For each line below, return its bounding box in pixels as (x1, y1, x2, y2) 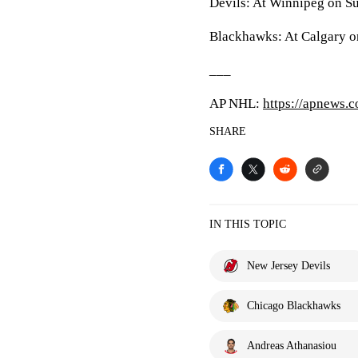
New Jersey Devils (247, 260, 330, 272)
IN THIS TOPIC (209, 218, 286, 230)
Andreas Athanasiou (247, 340, 336, 352)
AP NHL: (209, 96, 263, 111)
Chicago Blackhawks (247, 300, 340, 312)
